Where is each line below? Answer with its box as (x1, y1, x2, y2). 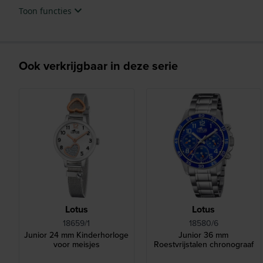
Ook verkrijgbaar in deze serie (19, 56, 178, 75)
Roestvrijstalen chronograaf (153, 238, 254, 251)
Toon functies (19, 5, 74, 16)
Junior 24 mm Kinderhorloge (24, 229, 129, 242)
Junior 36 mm (178, 229, 229, 242)
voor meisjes (53, 238, 100, 251)
